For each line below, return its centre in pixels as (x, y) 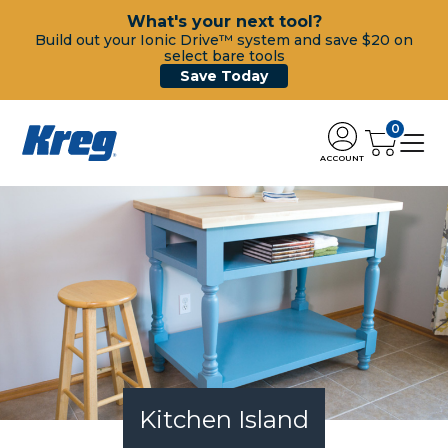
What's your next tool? (224, 21)
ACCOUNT (342, 157)
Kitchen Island (224, 420)
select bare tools (224, 56)
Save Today (224, 76)
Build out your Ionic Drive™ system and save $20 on (224, 40)
